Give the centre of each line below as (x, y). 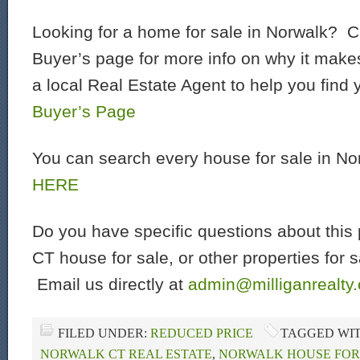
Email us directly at (110, 284)
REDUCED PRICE (202, 333)
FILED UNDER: (104, 333)
